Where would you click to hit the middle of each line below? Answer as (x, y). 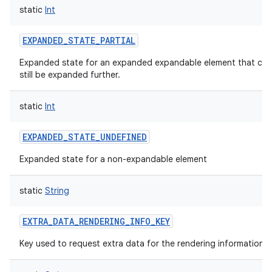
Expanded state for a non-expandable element (113, 159)
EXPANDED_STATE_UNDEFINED (85, 137)
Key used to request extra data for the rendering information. (143, 243)
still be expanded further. (70, 75)
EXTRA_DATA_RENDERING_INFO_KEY (96, 221)
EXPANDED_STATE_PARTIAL (79, 40)
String (57, 191)
